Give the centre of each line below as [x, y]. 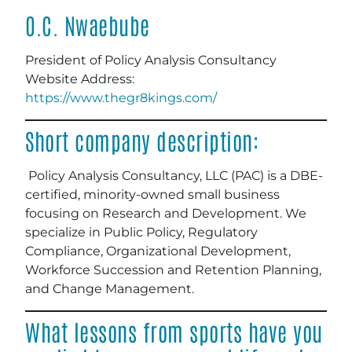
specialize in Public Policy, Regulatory [141, 233]
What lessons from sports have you [174, 332]
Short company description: [142, 141]
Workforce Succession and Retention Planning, [173, 270]
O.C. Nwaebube [88, 25]
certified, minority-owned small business [152, 195]
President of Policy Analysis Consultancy [151, 60]
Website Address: [80, 79]
